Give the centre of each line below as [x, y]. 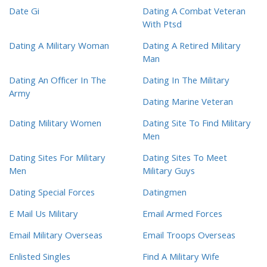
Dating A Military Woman [59, 47]
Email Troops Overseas [189, 237]
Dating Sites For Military [57, 159]
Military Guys [169, 173]
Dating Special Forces [52, 194]
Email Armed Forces [182, 215]
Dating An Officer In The [58, 82]
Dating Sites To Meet [185, 159]
